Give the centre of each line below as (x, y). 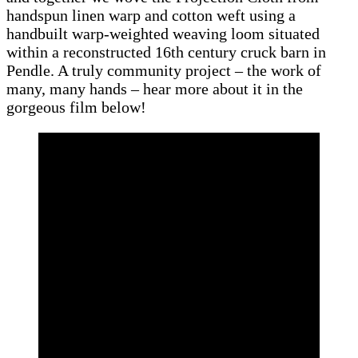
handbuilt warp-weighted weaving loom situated (163, 34)
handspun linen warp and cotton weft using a (151, 16)
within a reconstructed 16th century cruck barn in (166, 52)
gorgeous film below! (76, 107)
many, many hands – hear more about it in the (155, 89)
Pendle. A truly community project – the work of (164, 71)
